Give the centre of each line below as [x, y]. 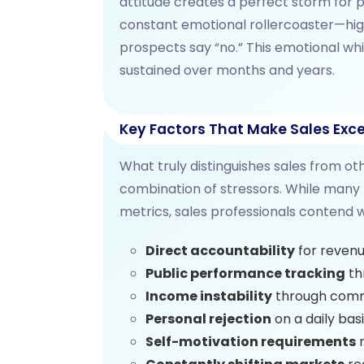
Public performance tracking [245, 273]
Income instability [209, 296]
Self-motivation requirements [251, 341]
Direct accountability [220, 250]
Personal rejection [208, 318]
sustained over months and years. [227, 70]
